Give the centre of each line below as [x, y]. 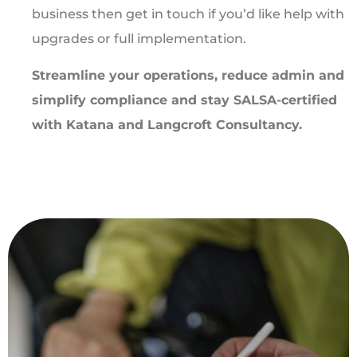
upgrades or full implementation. [139, 39]
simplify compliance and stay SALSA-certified [184, 100]
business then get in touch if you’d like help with [188, 14]
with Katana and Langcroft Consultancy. [167, 124]
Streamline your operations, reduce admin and [188, 75]
